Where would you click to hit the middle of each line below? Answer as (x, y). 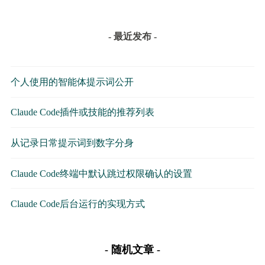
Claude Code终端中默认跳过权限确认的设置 (101, 173)
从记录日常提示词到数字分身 (72, 143)
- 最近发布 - (132, 36)
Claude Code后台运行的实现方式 (77, 204)
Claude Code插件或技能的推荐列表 (82, 112)
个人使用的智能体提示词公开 (72, 82)
